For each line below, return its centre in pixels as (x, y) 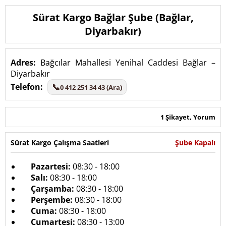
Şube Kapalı (195, 143)
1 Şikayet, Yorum (188, 117)
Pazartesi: (51, 166)
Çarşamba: (52, 189)
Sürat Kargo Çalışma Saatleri (60, 143)
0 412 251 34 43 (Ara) (91, 87)
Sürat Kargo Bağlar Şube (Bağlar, (113, 17)
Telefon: (27, 87)
